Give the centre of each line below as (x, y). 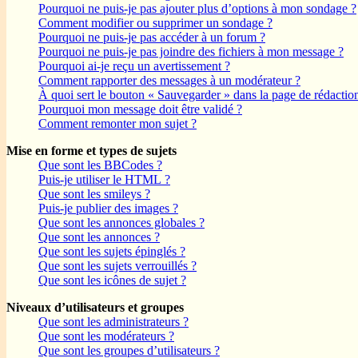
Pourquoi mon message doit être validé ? (140, 109)
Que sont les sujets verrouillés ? (117, 266)
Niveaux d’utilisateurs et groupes (95, 308)
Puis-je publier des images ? (108, 209)
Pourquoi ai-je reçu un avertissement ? (134, 66)
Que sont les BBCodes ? (100, 165)
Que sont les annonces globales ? (121, 223)
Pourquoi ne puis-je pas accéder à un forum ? (152, 38)
